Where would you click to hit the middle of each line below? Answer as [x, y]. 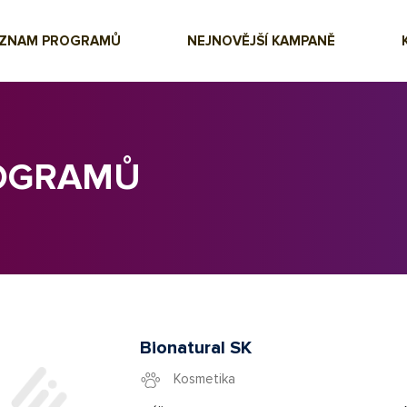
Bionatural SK [196, 348]
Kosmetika [204, 379]
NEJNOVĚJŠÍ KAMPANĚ [261, 40]
